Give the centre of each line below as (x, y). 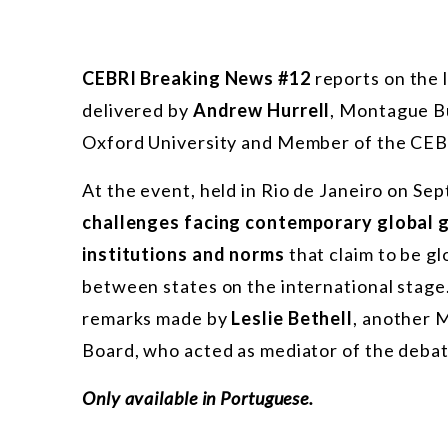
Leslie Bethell (292, 318)
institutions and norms (183, 254)
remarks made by (157, 318)
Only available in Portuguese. (200, 398)
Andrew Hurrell (261, 110)
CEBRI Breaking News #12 (196, 78)
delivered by (137, 110)
